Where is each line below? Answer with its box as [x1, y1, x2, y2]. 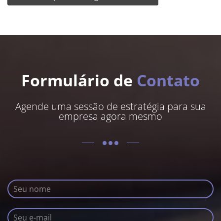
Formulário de [21, 70, 137, 91]
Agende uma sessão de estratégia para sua [15, 99, 206, 113]
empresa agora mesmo [59, 109, 162, 123]
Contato [137, 70, 200, 91]
